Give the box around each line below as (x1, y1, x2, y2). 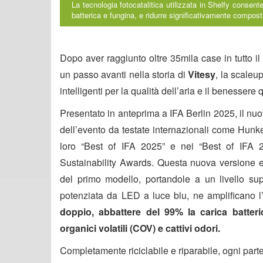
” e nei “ (161, 139, 203, 153)
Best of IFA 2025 (84, 139, 162, 153)
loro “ (60, 139, 85, 153)
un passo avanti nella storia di (60, 67, 188, 81)
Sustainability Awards (60, 155, 151, 169)
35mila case (170, 50, 221, 65)
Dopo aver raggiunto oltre (60, 50, 170, 65)
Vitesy (188, 67, 215, 81)
